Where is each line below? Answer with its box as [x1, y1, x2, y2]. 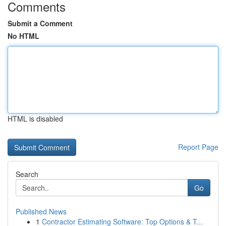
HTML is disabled [8, 114, 63, 124]
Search [16, 169, 38, 179]
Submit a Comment [8, 18, 73, 28]
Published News [16, 206, 67, 216]
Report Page [178, 142, 218, 152]
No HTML [8, 31, 39, 41]
